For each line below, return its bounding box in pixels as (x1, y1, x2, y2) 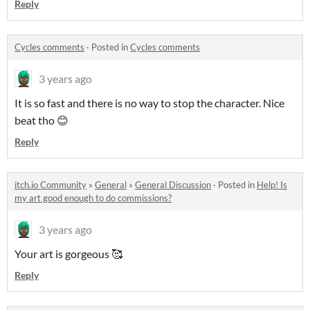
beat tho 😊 (15, 113, 69, 127)
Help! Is (257, 179, 287, 190)
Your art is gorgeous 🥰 (15, 246, 122, 260)
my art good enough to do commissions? (15, 192, 172, 203)
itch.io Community (15, 179, 86, 190)
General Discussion (135, 179, 211, 190)
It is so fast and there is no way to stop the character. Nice (15, 95, 284, 109)
